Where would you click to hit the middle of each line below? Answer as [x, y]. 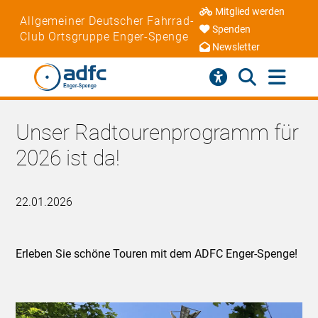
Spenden [231, 30]
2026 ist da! [68, 158]
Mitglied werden [250, 12]
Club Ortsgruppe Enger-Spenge [104, 36]
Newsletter [236, 48]
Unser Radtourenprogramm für [158, 132]
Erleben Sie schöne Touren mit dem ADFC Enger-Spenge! [157, 253]
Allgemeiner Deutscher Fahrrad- [107, 21]
